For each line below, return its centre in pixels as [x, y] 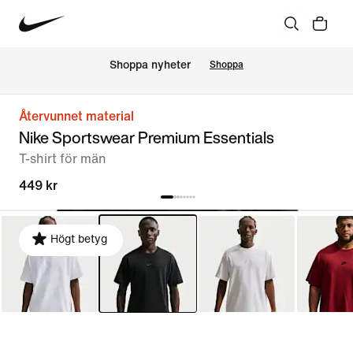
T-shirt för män [63, 159]
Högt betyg [79, 239]
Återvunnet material [76, 116]
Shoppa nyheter [150, 65]
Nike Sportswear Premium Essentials [147, 137]
